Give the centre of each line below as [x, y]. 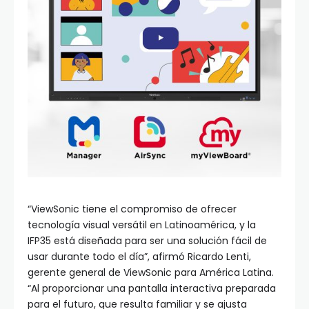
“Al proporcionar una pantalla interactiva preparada [152, 288]
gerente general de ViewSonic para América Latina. [151, 272]
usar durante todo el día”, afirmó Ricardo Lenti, [139, 256]
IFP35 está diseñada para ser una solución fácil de [147, 240]
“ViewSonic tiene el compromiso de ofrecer [132, 209]
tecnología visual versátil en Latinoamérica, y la [142, 225]
